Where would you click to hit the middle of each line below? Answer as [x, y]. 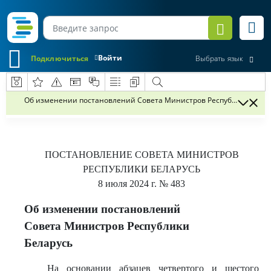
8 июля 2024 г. [127, 184]
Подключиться [60, 58]
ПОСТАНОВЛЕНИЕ [90, 155]
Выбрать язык [219, 59]
